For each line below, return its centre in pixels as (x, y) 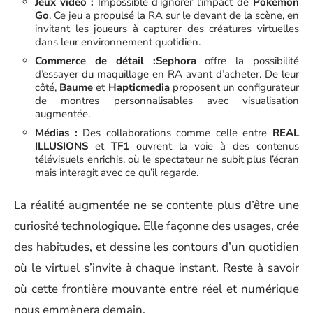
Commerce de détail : (95, 60)
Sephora (176, 60)
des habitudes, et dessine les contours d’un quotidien (156, 247)
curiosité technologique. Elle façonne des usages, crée (156, 226)
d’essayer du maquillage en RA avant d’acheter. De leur (167, 74)
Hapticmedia (139, 87)
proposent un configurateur (234, 87)
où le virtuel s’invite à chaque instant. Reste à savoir (156, 268)
